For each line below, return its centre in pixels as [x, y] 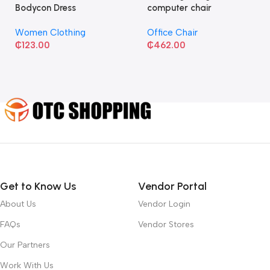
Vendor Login [164, 204]
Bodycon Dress [46, 8]
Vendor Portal [172, 186]
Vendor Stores [166, 224]
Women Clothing [50, 32]
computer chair [179, 8]
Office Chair [172, 32]
